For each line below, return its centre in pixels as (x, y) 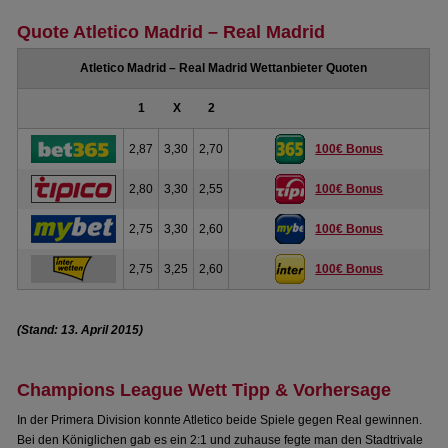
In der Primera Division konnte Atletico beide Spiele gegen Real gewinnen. (220, 420)
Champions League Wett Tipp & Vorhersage (204, 390)
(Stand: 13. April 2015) (80, 330)
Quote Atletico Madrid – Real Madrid (171, 32)
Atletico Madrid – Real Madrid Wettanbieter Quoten (224, 68)
